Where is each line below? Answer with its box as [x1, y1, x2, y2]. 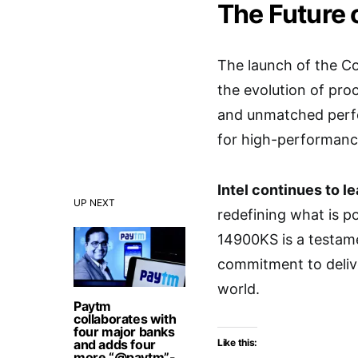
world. [217, 280, 260, 297]
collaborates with [74, 311, 177, 327]
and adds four [74, 336, 156, 352]
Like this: [217, 336, 257, 348]
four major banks [74, 324, 175, 340]
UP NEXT [74, 197, 115, 209]
